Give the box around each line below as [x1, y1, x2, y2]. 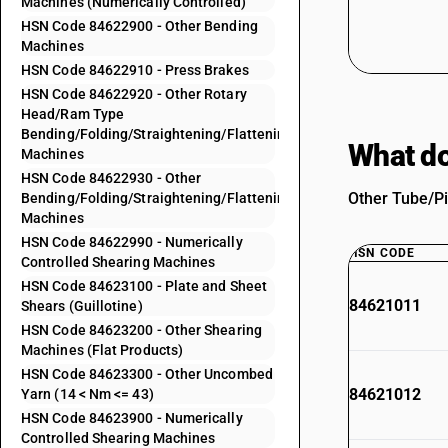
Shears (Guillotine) [21, 298, 143, 314]
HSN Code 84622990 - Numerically [21, 234, 243, 250]
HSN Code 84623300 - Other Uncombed [21, 366, 273, 382]
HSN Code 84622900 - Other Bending [21, 18, 258, 34]
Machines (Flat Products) [21, 342, 184, 358]
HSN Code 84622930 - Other [21, 170, 202, 186]
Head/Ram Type [21, 106, 125, 122]
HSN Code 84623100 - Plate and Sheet [21, 278, 267, 294]
